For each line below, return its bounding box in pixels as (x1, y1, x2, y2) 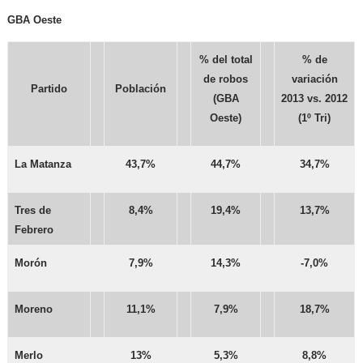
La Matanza (15, 158, 72, 171)
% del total (199, 53, 253, 66)
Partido (31, 83, 68, 96)
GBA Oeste (7, 14, 62, 27)
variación (291, 73, 338, 86)
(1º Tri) (298, 112, 331, 125)
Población (115, 83, 167, 96)
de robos (203, 73, 249, 86)
